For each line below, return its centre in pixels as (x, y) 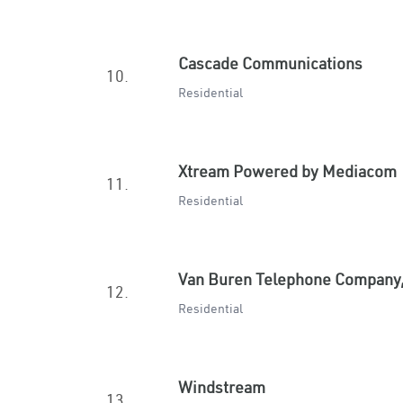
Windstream (222, 387)
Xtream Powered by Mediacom (287, 171)
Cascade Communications (270, 63)
